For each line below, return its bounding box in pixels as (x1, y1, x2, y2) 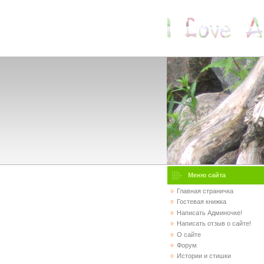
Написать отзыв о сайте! (176, 220, 251, 227)
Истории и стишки (176, 252, 231, 260)
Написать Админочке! (176, 209, 242, 216)
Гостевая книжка (176, 198, 226, 206)
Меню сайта (187, 171, 226, 179)
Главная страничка (176, 187, 233, 194)
